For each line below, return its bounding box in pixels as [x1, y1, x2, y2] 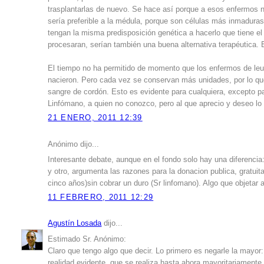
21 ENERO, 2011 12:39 [48, 114, 143, 123]
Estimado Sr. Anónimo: [48, 235, 127, 243]
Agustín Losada [48, 219, 102, 228]
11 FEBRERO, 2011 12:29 [48, 193, 154, 202]
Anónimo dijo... [48, 140, 100, 148]
